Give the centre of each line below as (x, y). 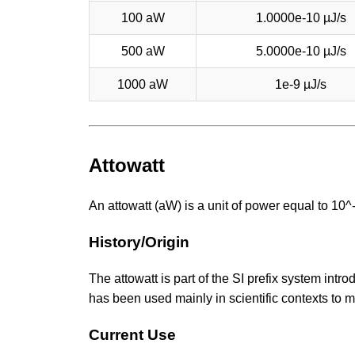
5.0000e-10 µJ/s (301, 51)
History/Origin (139, 242)
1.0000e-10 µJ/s (301, 17)
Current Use (132, 334)
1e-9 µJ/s (301, 84)
